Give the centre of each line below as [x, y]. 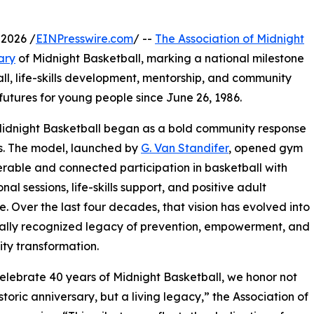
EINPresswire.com [84, 38]
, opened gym [266, 148]
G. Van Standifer [185, 148]
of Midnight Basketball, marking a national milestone [160, 58]
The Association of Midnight [230, 38]
